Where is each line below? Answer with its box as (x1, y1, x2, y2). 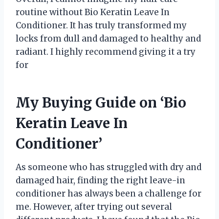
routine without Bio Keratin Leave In (16, 6, 170, 18)
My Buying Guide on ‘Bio (16, 93, 186, 111)
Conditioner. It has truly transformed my (16, 20, 187, 31)
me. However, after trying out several (16, 201, 172, 212)
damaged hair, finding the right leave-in (16, 175, 185, 186)
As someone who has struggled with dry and (16, 161, 201, 173)
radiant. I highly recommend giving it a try (16, 46, 196, 57)
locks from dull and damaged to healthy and (16, 33, 201, 44)
